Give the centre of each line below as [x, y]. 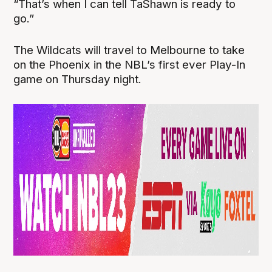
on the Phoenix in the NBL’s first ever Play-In [130, 64]
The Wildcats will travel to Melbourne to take [129, 50]
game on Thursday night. [78, 79]
